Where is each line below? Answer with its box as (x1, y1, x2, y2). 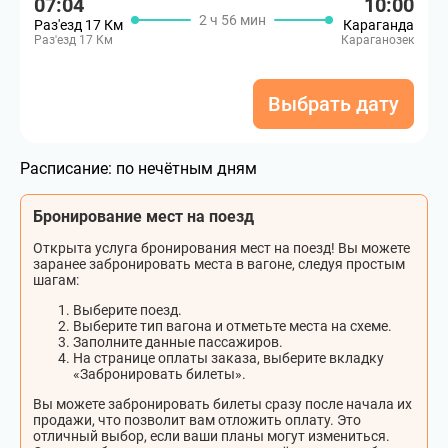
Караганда (343, 17, 414, 33)
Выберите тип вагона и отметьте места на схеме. (73, 318, 392, 334)
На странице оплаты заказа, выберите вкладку (73, 350, 384, 366)
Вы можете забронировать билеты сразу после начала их (33, 396, 412, 412)
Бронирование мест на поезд (33, 207, 254, 226)
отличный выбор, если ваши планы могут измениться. (33, 428, 390, 444)
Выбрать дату (268, 92, 399, 116)
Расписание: (20, 159, 116, 178)
